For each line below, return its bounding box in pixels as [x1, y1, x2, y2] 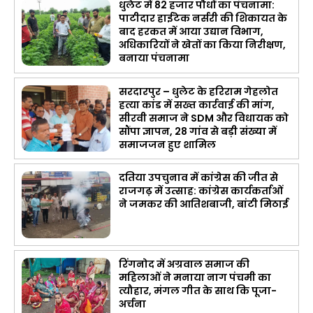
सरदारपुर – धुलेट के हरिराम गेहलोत [119, 84, 279, 99]
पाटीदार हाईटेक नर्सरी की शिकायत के [119, 11, 288, 26]
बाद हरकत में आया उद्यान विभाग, [119, 24, 264, 39]
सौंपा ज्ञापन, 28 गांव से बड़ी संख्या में [119, 124, 277, 138]
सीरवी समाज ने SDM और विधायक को [119, 110, 289, 125]
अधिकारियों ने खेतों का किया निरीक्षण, [119, 38, 286, 52]
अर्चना [119, 296, 147, 311]
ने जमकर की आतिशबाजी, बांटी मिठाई [119, 197, 289, 212]
